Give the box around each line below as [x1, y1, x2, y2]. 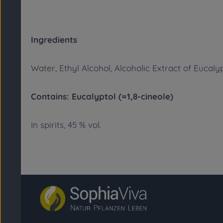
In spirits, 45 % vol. [31, 119, 101, 130]
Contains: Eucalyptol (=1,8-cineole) [31, 91, 173, 102]
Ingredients [31, 34, 77, 45]
